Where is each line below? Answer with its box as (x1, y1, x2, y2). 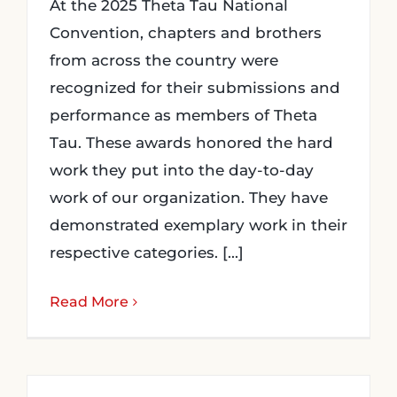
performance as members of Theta (50, 106, 317, 124)
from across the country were (50, 51, 278, 69)
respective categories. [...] (50, 244, 244, 261)
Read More (50, 293, 128, 310)
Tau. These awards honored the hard (50, 134, 333, 152)
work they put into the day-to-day (50, 161, 314, 179)
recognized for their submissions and (50, 79, 340, 97)
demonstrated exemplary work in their (50, 216, 347, 234)
